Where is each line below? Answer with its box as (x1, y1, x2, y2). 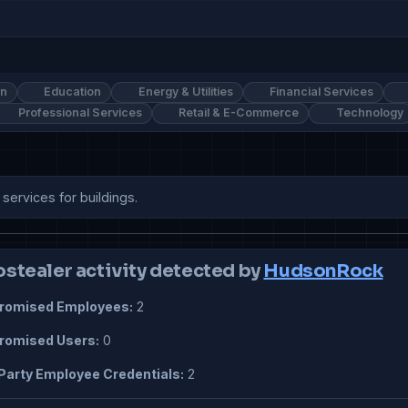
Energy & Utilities (135, 85, 233, 99)
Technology (332, 106, 403, 120)
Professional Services (15, 106, 142, 120)
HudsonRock (263, 260, 383, 283)
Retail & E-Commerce (176, 106, 300, 120)
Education (41, 85, 102, 99)
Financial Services (267, 85, 374, 99)
